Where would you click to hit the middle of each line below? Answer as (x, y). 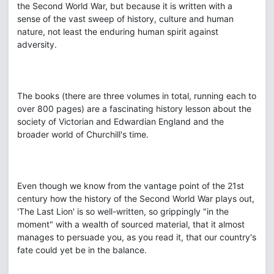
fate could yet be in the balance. (82, 250)
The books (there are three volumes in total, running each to (137, 96)
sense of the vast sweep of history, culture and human (125, 19)
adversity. (37, 44)
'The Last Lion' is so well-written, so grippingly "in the (123, 211)
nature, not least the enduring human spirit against (118, 31)
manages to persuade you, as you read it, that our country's (137, 237)
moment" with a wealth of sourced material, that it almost (131, 224)
